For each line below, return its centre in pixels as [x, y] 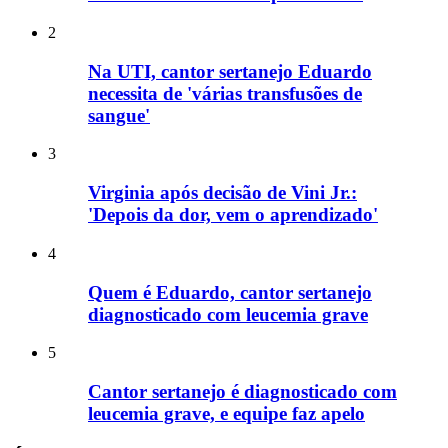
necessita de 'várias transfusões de [225, 93]
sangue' [119, 115]
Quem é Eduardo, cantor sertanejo [230, 292]
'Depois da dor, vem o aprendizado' [233, 215]
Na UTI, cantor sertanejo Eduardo [230, 71]
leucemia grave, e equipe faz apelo [226, 414]
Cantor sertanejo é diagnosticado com [242, 392]
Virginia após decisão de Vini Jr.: [222, 193]
